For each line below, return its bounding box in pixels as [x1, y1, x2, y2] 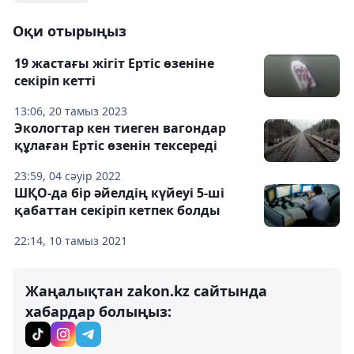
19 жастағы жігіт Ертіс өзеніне [14, 54, 214, 72]
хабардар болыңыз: [25, 301, 171, 321]
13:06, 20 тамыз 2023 [14, 103, 127, 119]
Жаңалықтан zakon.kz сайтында [25, 281, 267, 300]
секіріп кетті [14, 71, 96, 89]
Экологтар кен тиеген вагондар [14, 119, 226, 137]
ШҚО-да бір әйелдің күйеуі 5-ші [14, 183, 224, 201]
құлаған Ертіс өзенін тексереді [14, 136, 217, 154]
